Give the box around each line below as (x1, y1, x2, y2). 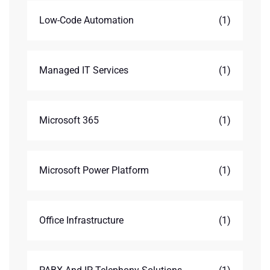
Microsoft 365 (39, 115, 99, 126)
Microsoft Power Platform (39, 165, 149, 176)
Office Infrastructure (39, 215, 124, 226)
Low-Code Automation (39, 14, 134, 26)
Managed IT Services (39, 64, 128, 76)
